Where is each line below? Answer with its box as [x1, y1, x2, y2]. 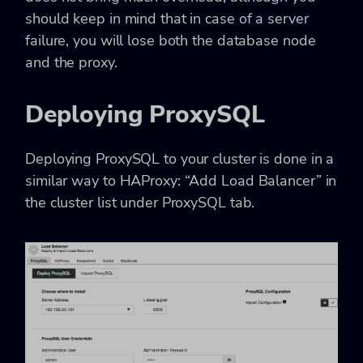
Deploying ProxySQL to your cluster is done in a [25, 149, 335, 169]
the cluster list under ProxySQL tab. [25, 193, 255, 213]
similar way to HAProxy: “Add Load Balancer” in [25, 171, 337, 191]
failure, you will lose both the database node [25, 31, 316, 51]
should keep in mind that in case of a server [25, 9, 309, 29]
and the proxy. [25, 53, 117, 73]
